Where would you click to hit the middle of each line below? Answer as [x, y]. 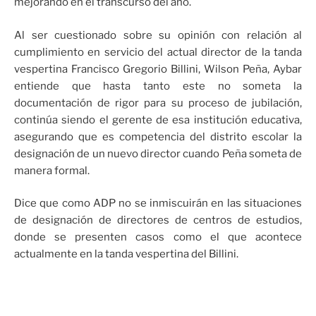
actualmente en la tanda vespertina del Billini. [126, 254]
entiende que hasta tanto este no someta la [158, 86]
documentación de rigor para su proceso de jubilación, [158, 103]
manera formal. [52, 170]
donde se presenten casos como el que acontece [158, 237]
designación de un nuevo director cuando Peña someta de [158, 153]
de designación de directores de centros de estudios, [158, 220]
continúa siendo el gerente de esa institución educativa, [158, 120]
